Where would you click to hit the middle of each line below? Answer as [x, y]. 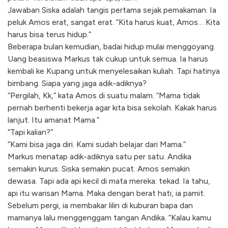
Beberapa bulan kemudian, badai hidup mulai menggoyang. [111, 47]
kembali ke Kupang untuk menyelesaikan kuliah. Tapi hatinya [114, 71]
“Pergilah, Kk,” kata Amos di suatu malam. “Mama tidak [104, 96]
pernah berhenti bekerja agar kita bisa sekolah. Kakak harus [112, 108]
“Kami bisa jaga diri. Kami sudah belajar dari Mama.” [97, 145]
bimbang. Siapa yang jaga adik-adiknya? [77, 83]
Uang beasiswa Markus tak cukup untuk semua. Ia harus [108, 59]
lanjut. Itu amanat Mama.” [53, 120]
